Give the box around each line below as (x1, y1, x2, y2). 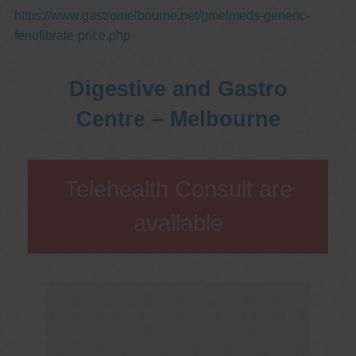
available (133, 210, 223, 236)
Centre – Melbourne (75, 106, 281, 131)
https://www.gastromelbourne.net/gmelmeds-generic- (14, 8, 310, 22)
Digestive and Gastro (68, 75, 288, 101)
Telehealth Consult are (64, 176, 292, 202)
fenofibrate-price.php (14, 28, 130, 42)
